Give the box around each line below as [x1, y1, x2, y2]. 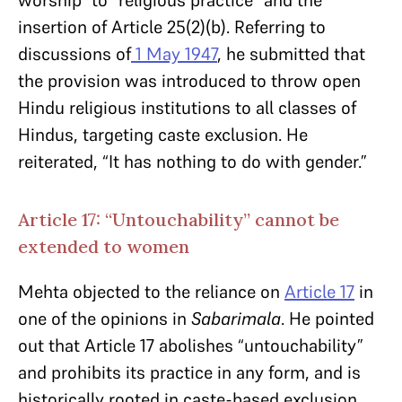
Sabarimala [191, 307, 281, 330]
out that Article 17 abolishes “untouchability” [18, 334, 363, 357]
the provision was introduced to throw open [18, 69, 361, 92]
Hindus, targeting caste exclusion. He [18, 123, 308, 146]
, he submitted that [217, 42, 365, 66]
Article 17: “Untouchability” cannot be [18, 208, 339, 231]
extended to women [18, 235, 189, 258]
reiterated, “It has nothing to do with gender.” [18, 150, 367, 173]
